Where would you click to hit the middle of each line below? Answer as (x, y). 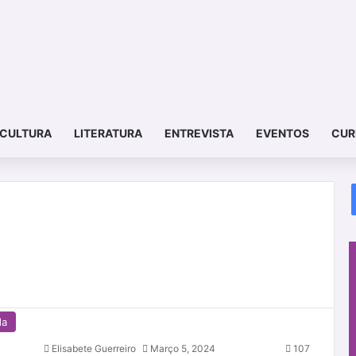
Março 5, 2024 (183, 348)
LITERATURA (108, 133)
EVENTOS (282, 133)
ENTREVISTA (199, 133)
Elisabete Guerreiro (94, 348)
